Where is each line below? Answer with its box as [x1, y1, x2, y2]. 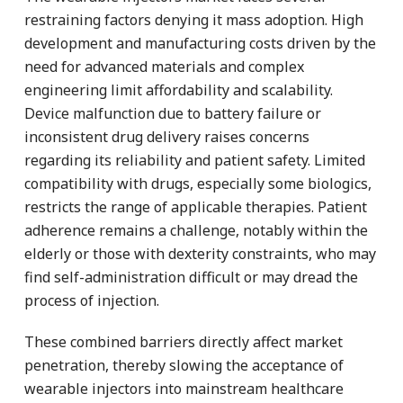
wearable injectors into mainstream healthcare [24, 378, 344, 399]
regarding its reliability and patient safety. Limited [24, 149, 365, 170]
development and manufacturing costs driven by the [24, 32, 376, 53]
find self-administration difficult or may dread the [24, 266, 358, 287]
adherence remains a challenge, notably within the [24, 219, 368, 240]
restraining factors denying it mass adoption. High [24, 9, 363, 30]
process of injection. [24, 290, 159, 310]
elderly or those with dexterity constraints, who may [24, 243, 376, 264]
